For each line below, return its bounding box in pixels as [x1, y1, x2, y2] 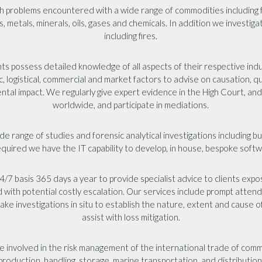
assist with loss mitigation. [81, 212, 180, 222]
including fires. [104, 30, 158, 41]
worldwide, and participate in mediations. [53, 99, 209, 110]
